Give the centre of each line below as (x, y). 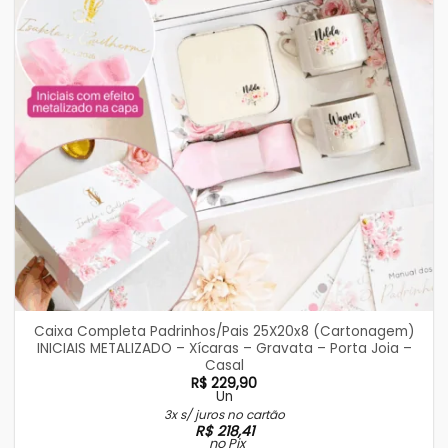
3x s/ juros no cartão (224, 415)
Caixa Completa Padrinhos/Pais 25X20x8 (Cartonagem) (224, 331)
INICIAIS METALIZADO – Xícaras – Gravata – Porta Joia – (224, 348)
